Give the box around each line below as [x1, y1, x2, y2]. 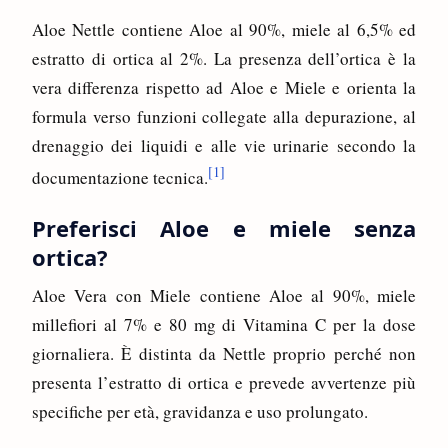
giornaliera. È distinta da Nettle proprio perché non [32, 342, 416, 366]
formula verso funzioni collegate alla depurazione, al [32, 104, 416, 128]
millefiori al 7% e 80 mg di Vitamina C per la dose [32, 313, 416, 337]
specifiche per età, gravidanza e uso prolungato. [32, 400, 368, 424]
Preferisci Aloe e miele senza [32, 213, 416, 244]
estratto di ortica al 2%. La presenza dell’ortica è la [32, 46, 416, 70]
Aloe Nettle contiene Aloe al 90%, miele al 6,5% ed [32, 17, 416, 41]
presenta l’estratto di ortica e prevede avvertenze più [32, 371, 416, 395]
